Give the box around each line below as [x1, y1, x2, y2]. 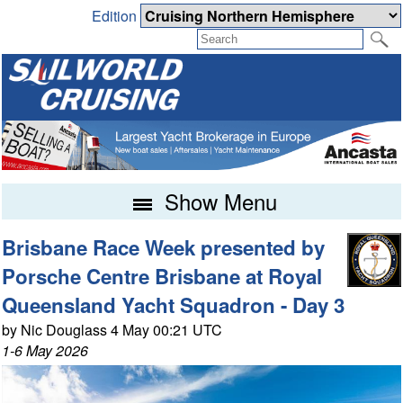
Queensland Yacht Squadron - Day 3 [2, 291, 345, 320]
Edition [91, 5, 140, 27]
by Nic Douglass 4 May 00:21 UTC [2, 319, 223, 341]
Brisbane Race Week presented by [2, 233, 326, 263]
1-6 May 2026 [2, 340, 89, 362]
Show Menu [157, 185, 277, 218]
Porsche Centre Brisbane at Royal [2, 262, 323, 291]
